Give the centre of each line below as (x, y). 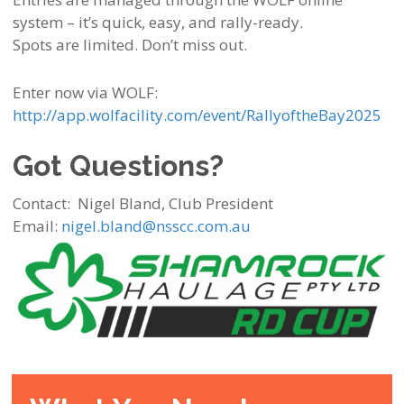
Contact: (41, 203)
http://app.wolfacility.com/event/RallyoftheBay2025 (197, 115)
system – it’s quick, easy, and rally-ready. (157, 22)
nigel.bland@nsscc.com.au (156, 226)
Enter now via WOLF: (85, 92)
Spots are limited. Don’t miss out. (129, 45)
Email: (37, 226)
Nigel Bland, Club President (175, 203)
